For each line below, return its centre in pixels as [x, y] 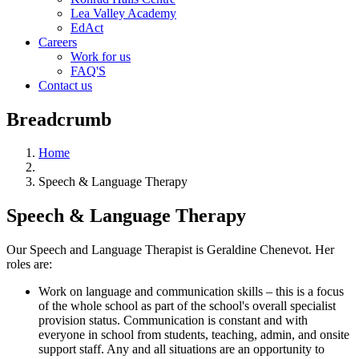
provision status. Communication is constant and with [173, 321]
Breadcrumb [59, 119]
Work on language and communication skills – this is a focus [191, 292]
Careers [58, 42]
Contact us [65, 85]
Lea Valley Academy [123, 13]
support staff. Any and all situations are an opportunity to [182, 349]
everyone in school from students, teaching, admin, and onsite [194, 335]
